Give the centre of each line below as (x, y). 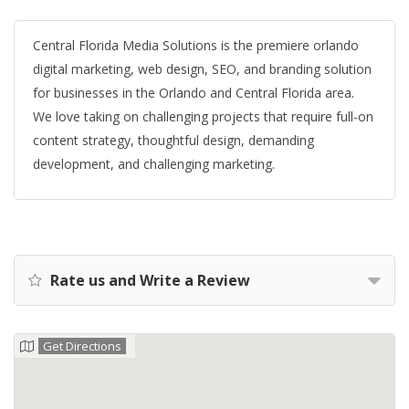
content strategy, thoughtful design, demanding (173, 140)
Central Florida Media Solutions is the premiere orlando (196, 45)
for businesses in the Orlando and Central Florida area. (194, 93)
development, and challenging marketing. (154, 164)
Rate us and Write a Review (148, 280)
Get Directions (82, 346)
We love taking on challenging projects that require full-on (203, 116)
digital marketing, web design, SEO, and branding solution (202, 69)
